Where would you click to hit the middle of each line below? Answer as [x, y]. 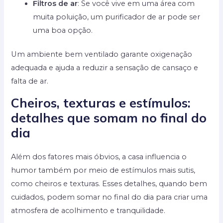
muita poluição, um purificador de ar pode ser [117, 17]
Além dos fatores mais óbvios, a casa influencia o [99, 157]
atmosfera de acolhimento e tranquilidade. [88, 211]
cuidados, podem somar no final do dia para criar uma [110, 197]
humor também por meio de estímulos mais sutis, [103, 170]
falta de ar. [30, 81]
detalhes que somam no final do [109, 118]
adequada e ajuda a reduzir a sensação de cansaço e [105, 68]
